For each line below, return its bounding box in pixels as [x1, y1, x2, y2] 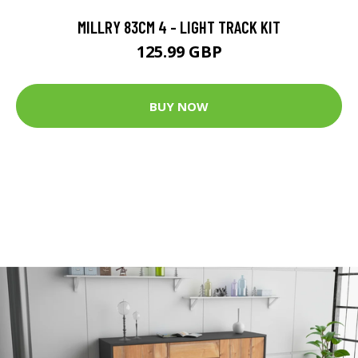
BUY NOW [149, 97, 209, 114]
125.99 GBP [136, 41, 222, 63]
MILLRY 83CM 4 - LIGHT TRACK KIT [78, 17, 280, 38]
